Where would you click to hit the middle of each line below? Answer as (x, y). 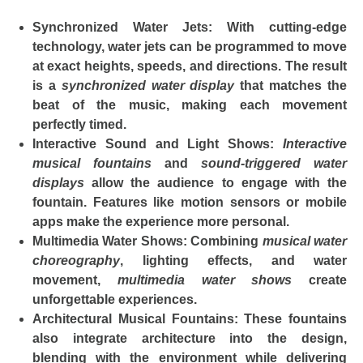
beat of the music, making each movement (190, 105)
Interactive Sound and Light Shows (152, 143)
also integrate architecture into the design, (190, 338)
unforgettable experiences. (115, 299)
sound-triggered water (274, 163)
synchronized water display (148, 85)
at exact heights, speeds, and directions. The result (190, 66)
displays (58, 182)
